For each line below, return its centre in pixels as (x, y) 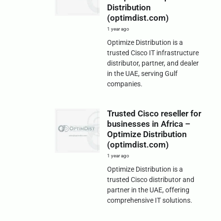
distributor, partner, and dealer (153, 63)
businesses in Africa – (148, 124)
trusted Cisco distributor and (150, 179)
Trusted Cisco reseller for (154, 113)
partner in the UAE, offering (148, 190)
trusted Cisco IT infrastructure (153, 53)
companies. (125, 84)
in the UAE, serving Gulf (142, 73)
